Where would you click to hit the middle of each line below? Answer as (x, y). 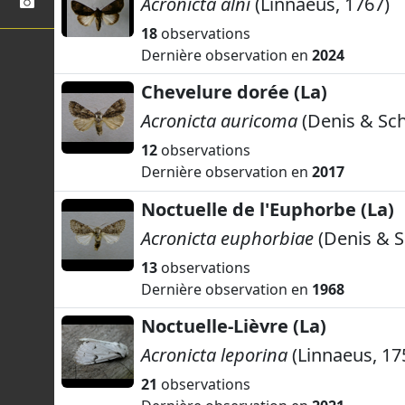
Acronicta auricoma (219, 121)
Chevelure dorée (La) (234, 92)
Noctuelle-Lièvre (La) (234, 325)
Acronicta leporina (214, 354)
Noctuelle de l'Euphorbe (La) (268, 209)
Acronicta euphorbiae (227, 238)
